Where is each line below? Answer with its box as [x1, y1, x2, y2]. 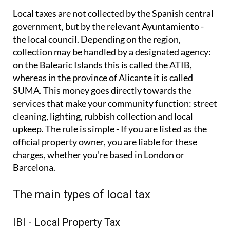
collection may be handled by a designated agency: [13, 46, 211, 58]
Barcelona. [13, 162, 55, 174]
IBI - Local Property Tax [13, 216, 120, 229]
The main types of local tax [13, 188, 150, 201]
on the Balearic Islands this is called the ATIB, [13, 59, 192, 71]
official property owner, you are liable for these [13, 136, 197, 148]
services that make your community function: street [13, 98, 217, 109]
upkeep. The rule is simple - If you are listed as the [13, 123, 207, 135]
